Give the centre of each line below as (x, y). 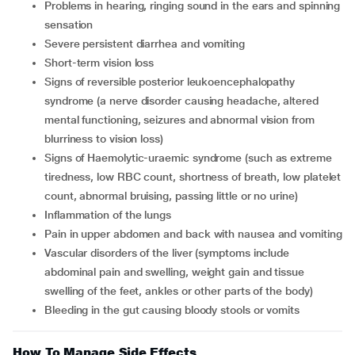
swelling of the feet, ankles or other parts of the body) (179, 291)
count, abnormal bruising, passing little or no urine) (171, 196)
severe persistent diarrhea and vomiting (148, 44)
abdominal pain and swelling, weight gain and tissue (174, 272)
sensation (69, 25)
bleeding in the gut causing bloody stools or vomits (176, 310)
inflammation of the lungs (109, 215)
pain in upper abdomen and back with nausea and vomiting (197, 234)
